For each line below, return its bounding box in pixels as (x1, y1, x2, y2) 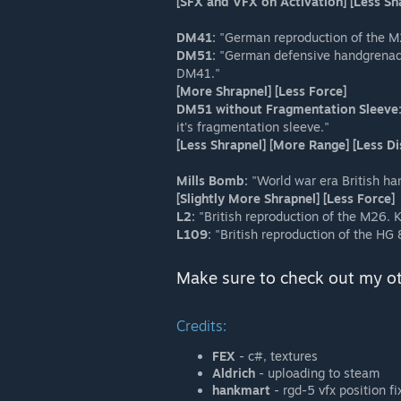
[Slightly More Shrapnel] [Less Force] (176, 191, 395, 206)
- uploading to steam (255, 365, 380, 380)
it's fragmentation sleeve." (176, 119, 329, 134)
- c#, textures (235, 348, 318, 363)
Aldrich (212, 365, 255, 380)
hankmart (212, 382, 270, 397)
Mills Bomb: (176, 173, 248, 188)
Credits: (176, 317, 226, 335)
